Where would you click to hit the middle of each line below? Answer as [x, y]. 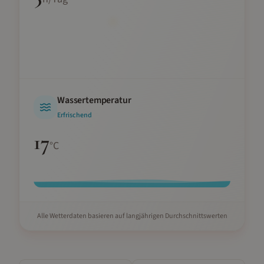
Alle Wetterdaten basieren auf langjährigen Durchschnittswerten [132, 216]
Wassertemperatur [94, 100]
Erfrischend [75, 115]
